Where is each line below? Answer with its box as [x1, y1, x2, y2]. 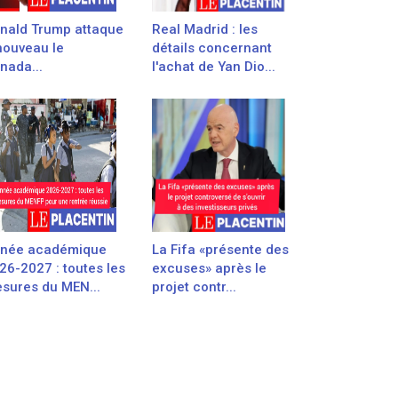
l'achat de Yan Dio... [152, 59, 275, 75]
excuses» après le [152, 260, 267, 276]
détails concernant [152, 40, 272, 56]
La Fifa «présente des [152, 242, 289, 258]
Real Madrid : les [152, 21, 258, 37]
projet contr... [152, 279, 236, 295]
